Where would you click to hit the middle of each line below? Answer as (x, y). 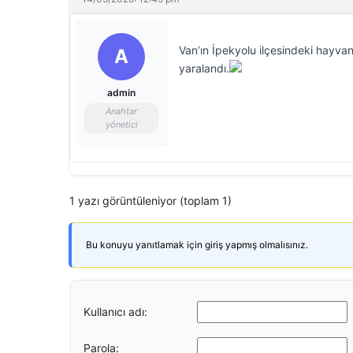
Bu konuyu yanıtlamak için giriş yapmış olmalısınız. (197, 245)
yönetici (121, 124)
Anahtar (121, 111)
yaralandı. (204, 68)
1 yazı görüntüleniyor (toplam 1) (150, 201)
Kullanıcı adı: (115, 311)
